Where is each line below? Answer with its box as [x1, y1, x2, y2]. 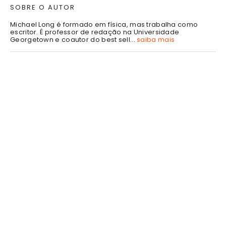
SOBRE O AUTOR [10, 2, 75, 12]
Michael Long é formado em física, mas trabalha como [10, 19, 198, 29]
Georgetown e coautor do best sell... [10, 34, 137, 44]
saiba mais [137, 34, 175, 44]
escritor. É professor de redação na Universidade [10, 27, 180, 37]
